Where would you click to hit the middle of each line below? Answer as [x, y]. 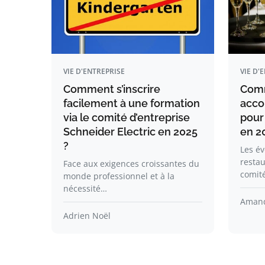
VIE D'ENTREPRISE [94, 71]
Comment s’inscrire [112, 89]
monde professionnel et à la [119, 176]
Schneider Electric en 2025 [130, 132]
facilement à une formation [132, 103]
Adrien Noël [87, 216]
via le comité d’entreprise [127, 117]
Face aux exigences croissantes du [131, 164]
